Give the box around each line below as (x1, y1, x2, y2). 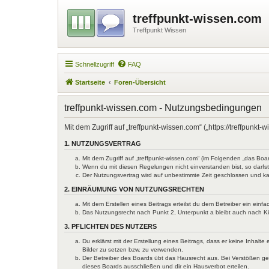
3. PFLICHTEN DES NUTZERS (64, 222, 157, 230)
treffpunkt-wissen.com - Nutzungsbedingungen (64, 102, 262, 113)
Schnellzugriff (75, 60, 114, 68)
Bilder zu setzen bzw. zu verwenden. (82, 246, 183, 253)
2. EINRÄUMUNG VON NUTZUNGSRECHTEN (64, 185, 204, 193)
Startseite (75, 78, 105, 86)
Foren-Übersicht (114, 78, 166, 86)
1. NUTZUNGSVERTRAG (64, 139, 141, 147)
